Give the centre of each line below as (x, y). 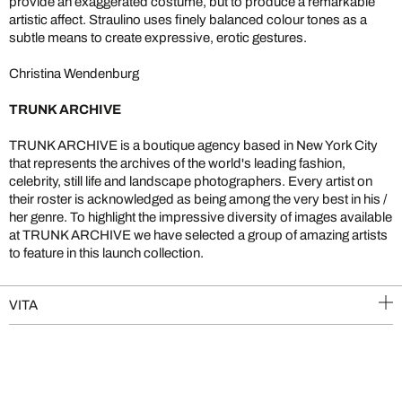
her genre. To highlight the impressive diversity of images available (201, 217)
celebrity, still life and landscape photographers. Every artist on (191, 181)
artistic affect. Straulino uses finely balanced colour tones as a (188, 19)
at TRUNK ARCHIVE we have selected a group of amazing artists (198, 235)
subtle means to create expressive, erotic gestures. (158, 37)
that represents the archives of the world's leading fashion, (177, 163)
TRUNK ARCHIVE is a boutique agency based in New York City (193, 145)
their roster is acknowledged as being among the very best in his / (198, 199)
